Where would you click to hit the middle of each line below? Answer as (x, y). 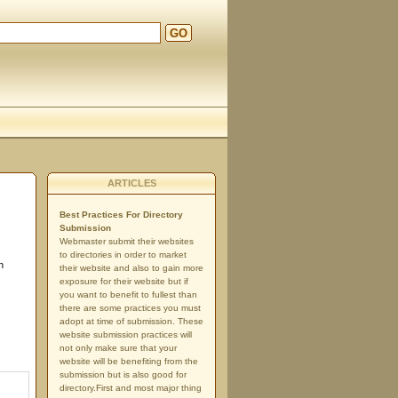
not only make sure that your (118, 348)
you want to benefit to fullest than (128, 295)
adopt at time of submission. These (131, 321)
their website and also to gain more (131, 268)
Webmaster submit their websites (127, 241)
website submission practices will (126, 334)
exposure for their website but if (124, 281)
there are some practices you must (130, 308)
